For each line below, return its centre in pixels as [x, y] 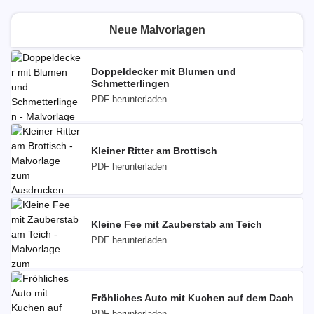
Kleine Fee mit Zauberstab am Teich [177, 224]
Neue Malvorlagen [157, 30]
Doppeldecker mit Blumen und [164, 71]
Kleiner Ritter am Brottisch [154, 151]
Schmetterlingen [130, 83]
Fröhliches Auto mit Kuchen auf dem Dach [192, 298]
